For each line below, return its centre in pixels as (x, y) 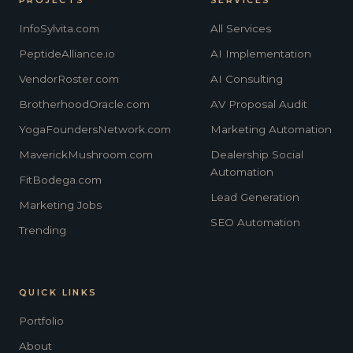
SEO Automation (255, 222)
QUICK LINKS (58, 292)
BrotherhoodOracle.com (84, 104)
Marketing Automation (271, 129)
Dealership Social (257, 154)
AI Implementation (261, 53)
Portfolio (41, 320)
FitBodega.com (60, 179)
